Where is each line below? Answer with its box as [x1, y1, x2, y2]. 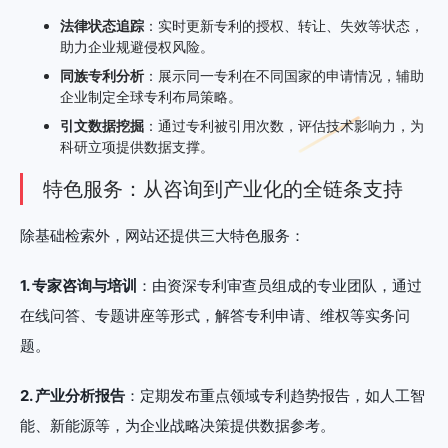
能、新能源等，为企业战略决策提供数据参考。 [20, 415, 335, 435]
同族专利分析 [60, 66, 144, 84]
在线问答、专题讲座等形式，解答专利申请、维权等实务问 [20, 305, 410, 325]
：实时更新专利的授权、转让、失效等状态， [144, 16, 424, 34]
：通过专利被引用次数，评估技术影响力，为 [144, 116, 424, 134]
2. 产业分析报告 [20, 385, 125, 405]
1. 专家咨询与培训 [20, 275, 137, 295]
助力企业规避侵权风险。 [60, 37, 214, 55]
